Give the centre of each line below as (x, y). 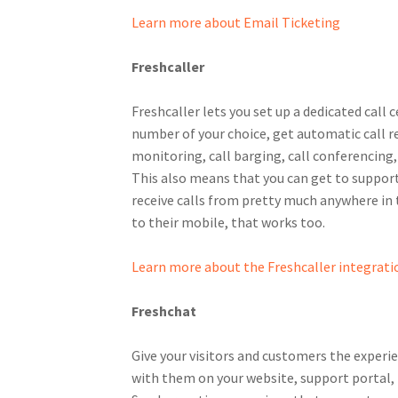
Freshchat (163, 310)
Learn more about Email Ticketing (235, 22)
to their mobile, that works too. (228, 222)
